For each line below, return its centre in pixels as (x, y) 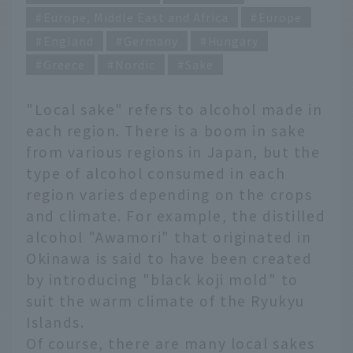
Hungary (233, 41)
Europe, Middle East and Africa (136, 17)
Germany (151, 41)
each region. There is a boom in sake (166, 131)
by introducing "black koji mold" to (162, 280)
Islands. (56, 322)
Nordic (135, 65)
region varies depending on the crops (169, 195)
